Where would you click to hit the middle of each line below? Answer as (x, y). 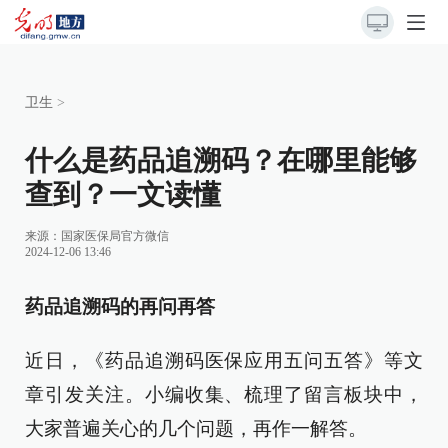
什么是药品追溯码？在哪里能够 (221, 160)
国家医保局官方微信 (115, 236)
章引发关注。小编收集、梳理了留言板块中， (224, 394)
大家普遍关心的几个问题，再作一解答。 (196, 428)
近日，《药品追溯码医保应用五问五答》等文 (224, 360)
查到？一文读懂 (123, 194)
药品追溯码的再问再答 (120, 306)
